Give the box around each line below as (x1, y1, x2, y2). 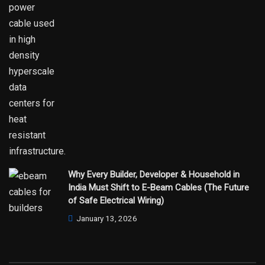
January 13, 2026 (75, 213, 137, 223)
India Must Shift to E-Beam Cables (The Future (68, 182, 249, 193)
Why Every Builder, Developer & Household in (68, 169, 240, 180)
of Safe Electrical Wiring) (68, 195, 164, 206)
